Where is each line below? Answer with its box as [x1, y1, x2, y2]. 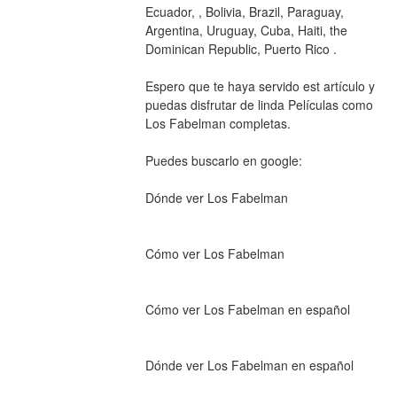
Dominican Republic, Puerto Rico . [144, 39, 337, 58]
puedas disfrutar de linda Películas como [144, 95, 373, 113]
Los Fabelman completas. [144, 113, 291, 132]
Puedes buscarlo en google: [144, 151, 306, 169]
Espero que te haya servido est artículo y [144, 76, 375, 95]
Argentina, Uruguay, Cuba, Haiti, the [144, 20, 347, 39]
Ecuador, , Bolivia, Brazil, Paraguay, [144, 2, 344, 20]
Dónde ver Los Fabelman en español [144, 355, 354, 374]
